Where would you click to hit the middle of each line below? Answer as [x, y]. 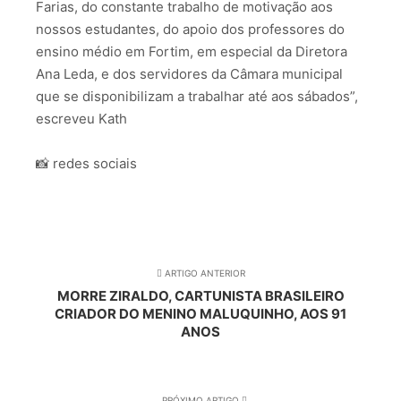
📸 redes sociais [86, 164]
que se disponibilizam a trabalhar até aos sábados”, [197, 96]
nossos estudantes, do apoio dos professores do [190, 29]
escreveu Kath [81, 118]
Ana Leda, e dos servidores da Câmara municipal [189, 73]
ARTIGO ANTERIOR [203, 273]
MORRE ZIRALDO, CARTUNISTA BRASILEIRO [200, 295]
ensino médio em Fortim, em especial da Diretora [192, 51]
